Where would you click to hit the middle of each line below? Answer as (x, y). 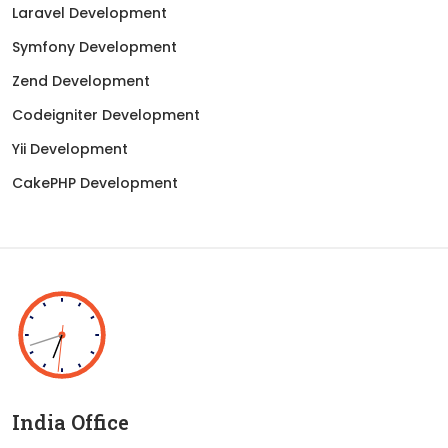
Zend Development (81, 80)
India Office (70, 421)
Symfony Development (94, 46)
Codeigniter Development (106, 114)
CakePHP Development (95, 182)
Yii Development (70, 148)
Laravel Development (89, 12)
